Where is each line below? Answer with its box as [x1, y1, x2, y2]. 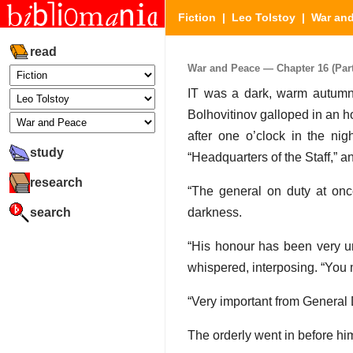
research [30, 175, 83, 189]
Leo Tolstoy [232, 11, 295, 24]
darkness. [188, 206, 242, 220]
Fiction [178, 11, 216, 24]
